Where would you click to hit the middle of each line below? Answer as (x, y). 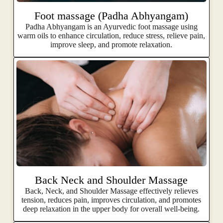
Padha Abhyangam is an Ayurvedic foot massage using (111, 27)
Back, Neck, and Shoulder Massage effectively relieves (111, 191)
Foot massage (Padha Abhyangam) (111, 16)
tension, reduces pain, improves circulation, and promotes (111, 200)
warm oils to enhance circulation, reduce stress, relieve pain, (111, 36)
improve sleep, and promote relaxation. (111, 45)
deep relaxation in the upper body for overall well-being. (111, 209)
